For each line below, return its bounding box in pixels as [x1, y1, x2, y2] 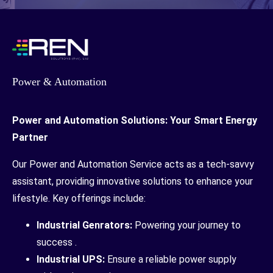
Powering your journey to [132, 219, 241, 232]
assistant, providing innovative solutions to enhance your [12, 175, 253, 188]
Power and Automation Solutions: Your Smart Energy [12, 115, 257, 127]
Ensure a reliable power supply [105, 253, 236, 266]
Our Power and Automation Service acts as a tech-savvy [12, 158, 254, 171]
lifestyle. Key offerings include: [12, 193, 146, 205]
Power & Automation [12, 76, 107, 88]
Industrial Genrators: [37, 219, 132, 232]
